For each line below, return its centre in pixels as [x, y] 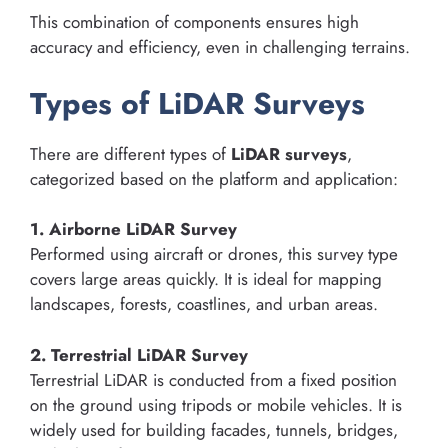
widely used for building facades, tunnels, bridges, [214, 429]
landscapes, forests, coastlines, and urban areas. [204, 304]
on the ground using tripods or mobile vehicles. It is [216, 404]
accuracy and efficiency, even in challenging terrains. [220, 47]
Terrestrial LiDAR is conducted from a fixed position [213, 379]
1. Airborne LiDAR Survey [133, 229]
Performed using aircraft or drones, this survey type [214, 254]
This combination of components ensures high [194, 22]
